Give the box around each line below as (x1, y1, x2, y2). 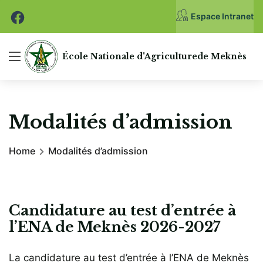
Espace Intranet (191, 11, 254, 21)
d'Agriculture (137, 50, 197, 62)
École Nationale (62, 50, 137, 62)
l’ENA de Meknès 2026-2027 (9, 218, 220, 236)
